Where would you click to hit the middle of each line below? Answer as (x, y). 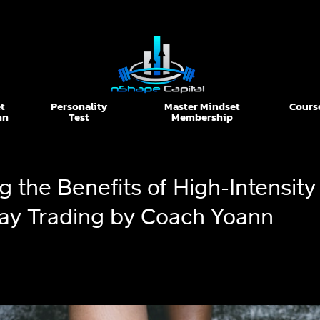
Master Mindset (202, 106)
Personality (79, 106)
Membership (202, 116)
